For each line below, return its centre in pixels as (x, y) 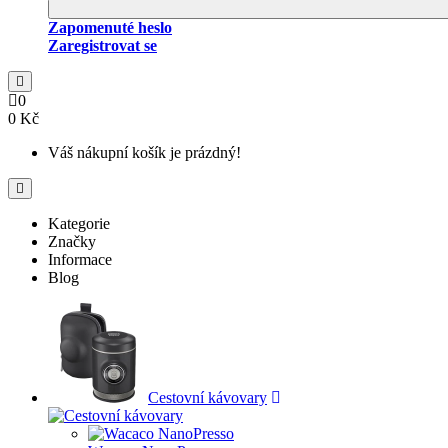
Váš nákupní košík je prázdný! (144, 152)
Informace (80, 259)
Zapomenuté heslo (110, 27)
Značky (72, 241)
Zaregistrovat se (102, 45)
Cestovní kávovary (207, 397)
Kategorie (79, 223)
